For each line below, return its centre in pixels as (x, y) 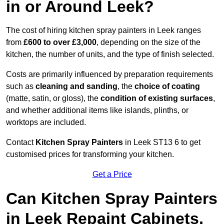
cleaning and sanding (76, 86)
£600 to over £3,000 (60, 42)
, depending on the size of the (148, 42)
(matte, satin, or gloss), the (53, 98)
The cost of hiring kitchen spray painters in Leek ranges (103, 30)
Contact (21, 142)
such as (21, 86)
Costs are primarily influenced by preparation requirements (109, 74)
